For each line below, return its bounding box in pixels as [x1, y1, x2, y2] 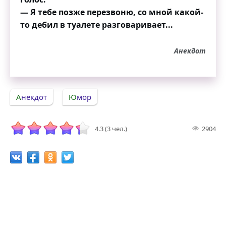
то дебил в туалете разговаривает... [20, 19, 173, 30]
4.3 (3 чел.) [95, 124, 127, 133]
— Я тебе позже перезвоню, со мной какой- [20, 7, 203, 18]
